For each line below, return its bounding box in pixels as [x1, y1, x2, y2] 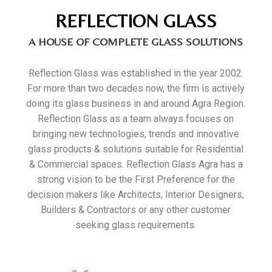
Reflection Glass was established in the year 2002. [28, 67, 243, 79]
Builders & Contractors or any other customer [41, 204, 231, 216]
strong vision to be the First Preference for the [36, 174, 235, 185]
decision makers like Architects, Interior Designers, [27, 189, 245, 200]
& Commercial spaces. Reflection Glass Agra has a [29, 158, 243, 170]
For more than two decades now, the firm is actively [27, 83, 245, 94]
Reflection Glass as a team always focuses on [38, 113, 234, 124]
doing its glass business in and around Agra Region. [26, 98, 246, 109]
